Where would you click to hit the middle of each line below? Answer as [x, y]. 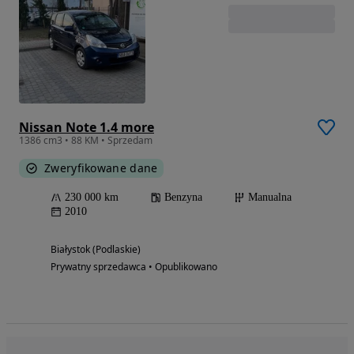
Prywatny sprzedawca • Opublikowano [134, 266]
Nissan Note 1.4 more [87, 127]
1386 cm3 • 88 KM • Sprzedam [86, 140]
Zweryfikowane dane [101, 168]
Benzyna [183, 197]
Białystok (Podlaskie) [96, 249]
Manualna [270, 197]
